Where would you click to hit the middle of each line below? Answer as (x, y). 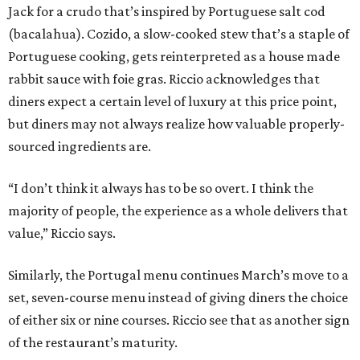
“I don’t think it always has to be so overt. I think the (161, 188)
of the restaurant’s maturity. (93, 342)
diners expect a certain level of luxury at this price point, (172, 101)
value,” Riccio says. (62, 233)
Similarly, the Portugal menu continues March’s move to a (178, 274)
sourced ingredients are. (80, 146)
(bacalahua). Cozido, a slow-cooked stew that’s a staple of (179, 33)
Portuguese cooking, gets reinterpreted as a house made (174, 56)
